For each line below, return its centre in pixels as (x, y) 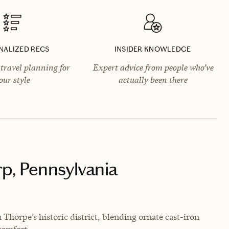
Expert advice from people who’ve (153, 67)
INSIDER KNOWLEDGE (153, 49)
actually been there (153, 79)
